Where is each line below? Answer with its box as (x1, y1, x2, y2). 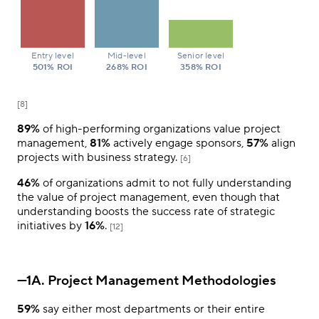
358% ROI (180, 61, 221, 73)
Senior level (177, 50, 225, 61)
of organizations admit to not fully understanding (40, 175, 291, 190)
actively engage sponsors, (110, 135, 246, 150)
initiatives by (17, 218, 85, 233)
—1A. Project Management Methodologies (17, 271, 276, 289)
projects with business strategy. (17, 150, 180, 164)
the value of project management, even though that (17, 189, 280, 204)
